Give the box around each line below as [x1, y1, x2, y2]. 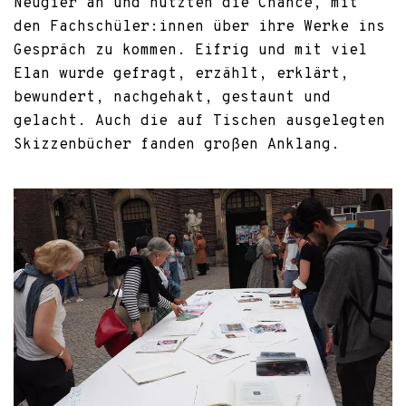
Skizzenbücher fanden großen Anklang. [14, 136, 340, 155]
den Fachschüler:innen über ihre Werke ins [14, 18, 385, 37]
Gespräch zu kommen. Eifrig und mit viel [14, 42, 367, 61]
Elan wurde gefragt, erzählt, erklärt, [14, 65, 349, 84]
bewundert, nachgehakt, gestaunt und [14, 89, 331, 108]
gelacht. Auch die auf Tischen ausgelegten [14, 112, 385, 131]
